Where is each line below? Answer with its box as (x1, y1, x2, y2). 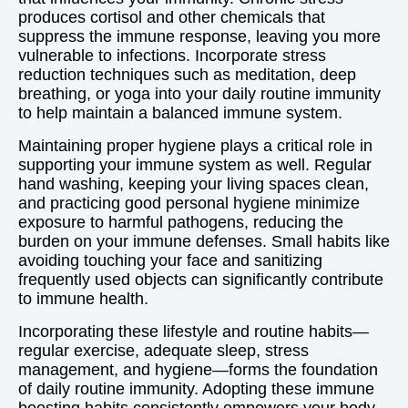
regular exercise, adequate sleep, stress (18, 342, 309, 360)
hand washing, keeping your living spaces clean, (18, 175, 369, 193)
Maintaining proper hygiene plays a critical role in (18, 137, 372, 155)
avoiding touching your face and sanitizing (18, 251, 322, 270)
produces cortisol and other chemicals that (18, 8, 325, 26)
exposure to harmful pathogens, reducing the (18, 213, 343, 231)
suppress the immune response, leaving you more (18, 27, 381, 46)
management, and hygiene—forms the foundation (18, 361, 378, 379)
